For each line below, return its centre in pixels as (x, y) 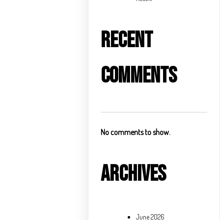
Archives (134, 174)
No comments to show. (136, 132)
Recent (127, 40)
